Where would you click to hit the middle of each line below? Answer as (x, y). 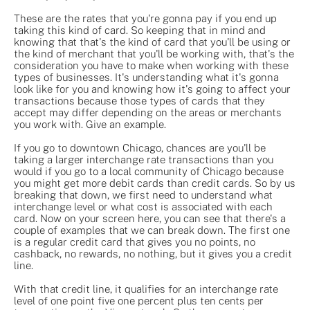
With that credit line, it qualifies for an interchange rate (146, 289)
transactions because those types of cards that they (139, 100)
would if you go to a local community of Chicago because (149, 171)
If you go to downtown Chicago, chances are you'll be (140, 147)
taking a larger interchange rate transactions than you (144, 159)
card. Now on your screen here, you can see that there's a (150, 218)
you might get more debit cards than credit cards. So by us (155, 183)
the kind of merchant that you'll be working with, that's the (154, 53)
